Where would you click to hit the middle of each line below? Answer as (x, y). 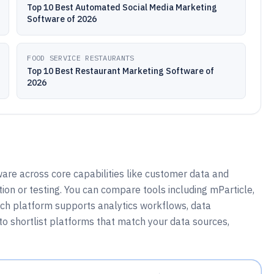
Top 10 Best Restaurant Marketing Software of (121, 71)
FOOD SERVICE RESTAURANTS (81, 58)
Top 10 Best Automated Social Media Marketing (122, 7)
